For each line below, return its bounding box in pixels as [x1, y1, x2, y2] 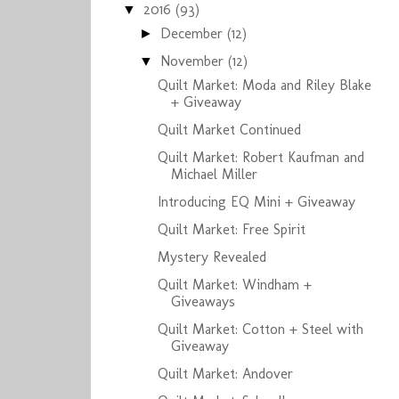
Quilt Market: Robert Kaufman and [157, 149, 364, 166]
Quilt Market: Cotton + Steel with [157, 321, 363, 338]
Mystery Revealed [157, 248, 266, 265]
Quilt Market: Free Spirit [157, 221, 305, 238]
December [160, 25, 228, 42]
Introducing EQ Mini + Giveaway [157, 193, 355, 210]
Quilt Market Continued [157, 121, 301, 138]
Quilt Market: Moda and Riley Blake [157, 77, 371, 94]
